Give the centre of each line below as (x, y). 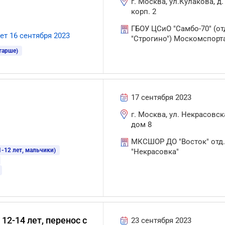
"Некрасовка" (155, 152)
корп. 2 (144, 12)
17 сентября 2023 (161, 97)
